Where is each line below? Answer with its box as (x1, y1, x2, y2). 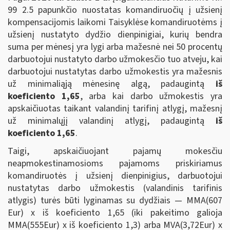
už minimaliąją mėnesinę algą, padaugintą (8, 77, 216, 90)
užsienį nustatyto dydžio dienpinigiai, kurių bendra (8, 28, 222, 41)
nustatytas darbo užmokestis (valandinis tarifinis (8, 182, 222, 195)
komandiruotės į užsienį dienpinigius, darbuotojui (8, 169, 222, 182)
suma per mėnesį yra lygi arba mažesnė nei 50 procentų (8, 40, 222, 53)
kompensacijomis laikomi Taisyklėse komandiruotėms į (8, 15, 222, 29)
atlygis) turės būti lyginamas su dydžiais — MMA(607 (8, 194, 222, 207)
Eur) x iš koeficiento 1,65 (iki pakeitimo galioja (8, 206, 222, 219)
